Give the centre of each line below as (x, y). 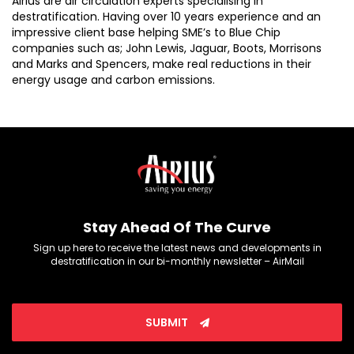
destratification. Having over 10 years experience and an (166, 17)
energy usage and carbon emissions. (113, 80)
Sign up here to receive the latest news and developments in (177, 248)
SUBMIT (168, 323)
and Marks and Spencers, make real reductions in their (162, 64)
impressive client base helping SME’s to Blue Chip (146, 33)
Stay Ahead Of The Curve (177, 228)
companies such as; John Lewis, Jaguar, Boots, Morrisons (167, 49)
